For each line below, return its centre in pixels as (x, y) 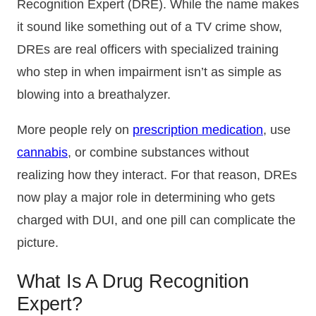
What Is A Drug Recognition (133, 281)
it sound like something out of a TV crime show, (150, 27)
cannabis (42, 153)
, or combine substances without (158, 153)
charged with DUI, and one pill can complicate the (156, 220)
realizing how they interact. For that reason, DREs (157, 175)
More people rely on (75, 130)
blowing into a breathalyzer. (94, 95)
